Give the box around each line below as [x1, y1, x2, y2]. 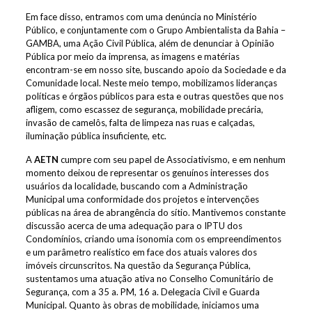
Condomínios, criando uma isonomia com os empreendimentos [25, 233, 281, 245]
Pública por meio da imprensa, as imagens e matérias [25, 51, 240, 63]
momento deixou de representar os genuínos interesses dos [25, 167, 269, 179]
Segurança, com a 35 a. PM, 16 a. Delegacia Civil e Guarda [25, 286, 260, 298]
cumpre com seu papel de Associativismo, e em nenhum [58, 154, 286, 166]
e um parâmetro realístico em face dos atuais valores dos [25, 247, 257, 258]
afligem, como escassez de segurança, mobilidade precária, [25, 104, 263, 116]
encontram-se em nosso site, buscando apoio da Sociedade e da [25, 64, 286, 76]
